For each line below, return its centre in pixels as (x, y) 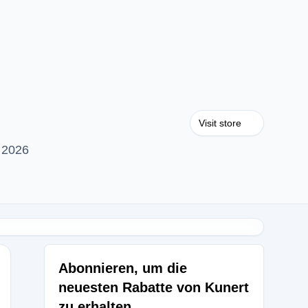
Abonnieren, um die (123, 268)
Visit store (220, 123)
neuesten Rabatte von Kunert (154, 287)
